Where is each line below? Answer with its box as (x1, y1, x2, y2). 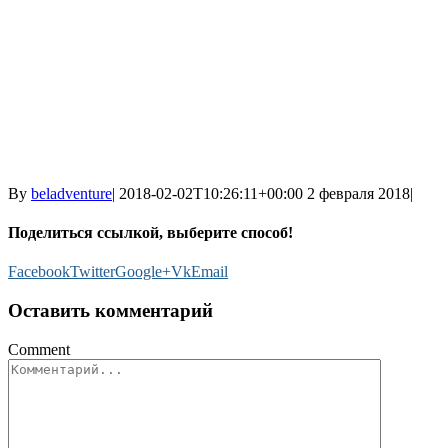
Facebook (8, 263, 70, 281)
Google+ (115, 263, 171, 281)
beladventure (31, 184, 112, 202)
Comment (8, 340, 70, 358)
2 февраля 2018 (307, 184, 410, 202)
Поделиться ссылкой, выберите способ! (8, 224, 293, 242)
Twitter (70, 263, 115, 281)
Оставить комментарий (8, 300, 213, 322)
